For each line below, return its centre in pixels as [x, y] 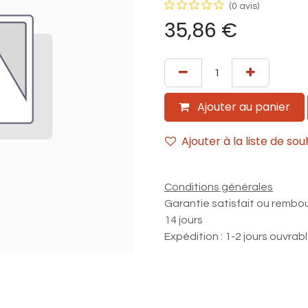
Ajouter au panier [242, 107]
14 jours [184, 220]
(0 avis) [244, 6]
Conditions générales [219, 187]
